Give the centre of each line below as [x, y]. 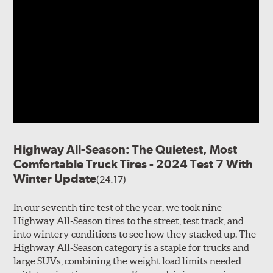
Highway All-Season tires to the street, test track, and [129, 221]
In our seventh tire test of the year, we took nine [118, 207]
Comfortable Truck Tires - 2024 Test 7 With [133, 164]
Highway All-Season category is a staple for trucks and [132, 248]
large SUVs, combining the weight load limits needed [128, 261]
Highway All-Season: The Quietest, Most [126, 150]
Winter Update [55, 179]
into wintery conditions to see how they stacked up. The [135, 234]
